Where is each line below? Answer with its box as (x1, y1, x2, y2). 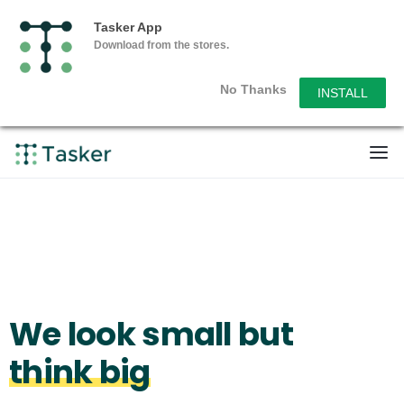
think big (9, 350, 151, 394)
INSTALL (317, 86, 368, 100)
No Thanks (220, 82, 287, 96)
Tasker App (94, 20, 162, 34)
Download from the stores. (94, 39, 229, 51)
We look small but (9, 312, 293, 356)
